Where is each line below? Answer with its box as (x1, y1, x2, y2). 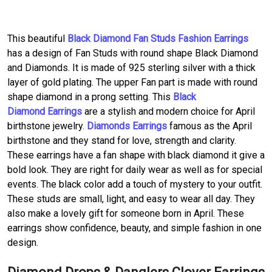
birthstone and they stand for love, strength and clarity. (7, 134, 236, 146)
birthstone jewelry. (7, 120, 87, 132)
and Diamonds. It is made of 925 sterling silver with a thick (7, 61, 256, 73)
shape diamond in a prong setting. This (7, 90, 173, 103)
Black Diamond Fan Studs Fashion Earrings (67, 32, 248, 44)
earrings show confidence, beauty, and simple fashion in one (7, 222, 262, 234)
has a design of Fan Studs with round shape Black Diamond (7, 47, 258, 59)
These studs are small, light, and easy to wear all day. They (7, 192, 255, 205)
